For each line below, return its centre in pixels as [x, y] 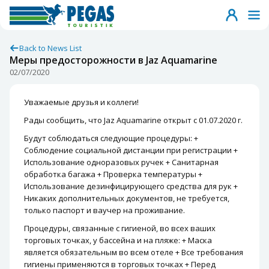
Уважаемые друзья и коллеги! [81, 102]
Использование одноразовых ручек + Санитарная [121, 162]
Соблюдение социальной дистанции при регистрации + [131, 150]
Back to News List [50, 48]
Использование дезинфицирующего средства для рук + [131, 186]
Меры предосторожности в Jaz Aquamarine [113, 60]
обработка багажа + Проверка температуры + [113, 174]
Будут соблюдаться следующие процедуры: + [111, 138]
